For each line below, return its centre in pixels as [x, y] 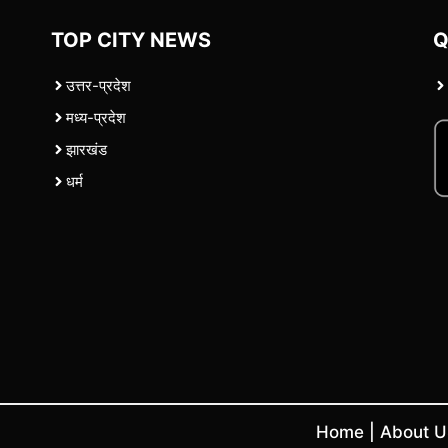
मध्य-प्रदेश [95, 117]
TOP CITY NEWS [130, 39]
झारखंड [86, 149]
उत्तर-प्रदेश [98, 85]
